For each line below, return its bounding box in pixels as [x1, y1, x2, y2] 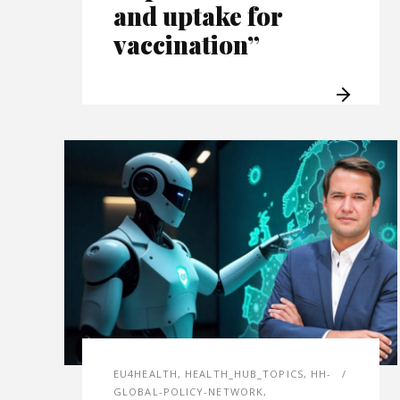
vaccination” [113, 28, 260, 62]
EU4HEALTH [113, 367, 178, 381]
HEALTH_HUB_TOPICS [185, 367, 304, 381]
